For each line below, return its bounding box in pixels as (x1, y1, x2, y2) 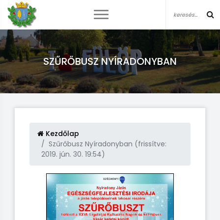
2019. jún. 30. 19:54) (41, 149, 105, 159)
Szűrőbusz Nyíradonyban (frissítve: (49, 139, 166, 149)
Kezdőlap (44, 129, 79, 138)
